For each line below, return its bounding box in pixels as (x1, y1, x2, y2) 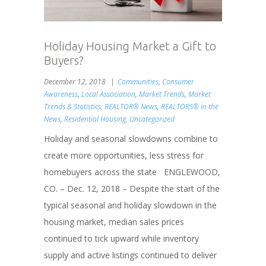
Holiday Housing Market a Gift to (44, 39, 216, 53)
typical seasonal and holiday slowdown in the (44, 199, 217, 211)
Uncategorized (129, 113, 175, 124)
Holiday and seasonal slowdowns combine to (44, 132, 218, 144)
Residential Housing (64, 113, 126, 124)
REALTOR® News (104, 101, 157, 112)
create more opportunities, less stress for (44, 149, 204, 161)
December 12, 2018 (44, 76, 107, 87)
